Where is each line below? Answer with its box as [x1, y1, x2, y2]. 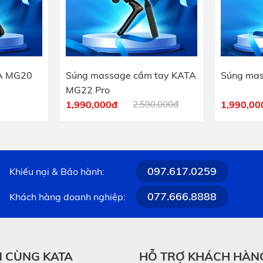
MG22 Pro [66, 84, 110, 96]
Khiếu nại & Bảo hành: [9, 165, 104, 177]
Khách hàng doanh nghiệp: [9, 190, 126, 203]
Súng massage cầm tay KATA [66, 69, 196, 82]
